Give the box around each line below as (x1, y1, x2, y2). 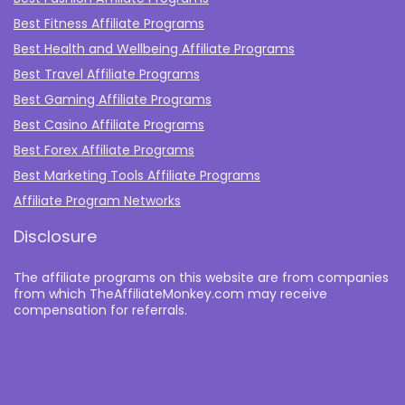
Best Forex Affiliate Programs (14, 141, 194, 159)
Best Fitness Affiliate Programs (14, 14, 204, 33)
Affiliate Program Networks (14, 192, 181, 210)
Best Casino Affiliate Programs (14, 116, 204, 134)
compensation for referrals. (14, 301, 187, 319)
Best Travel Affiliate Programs (14, 65, 200, 83)
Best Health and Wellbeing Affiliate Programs (14, 40, 295, 58)
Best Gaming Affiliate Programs (14, 90, 212, 108)
